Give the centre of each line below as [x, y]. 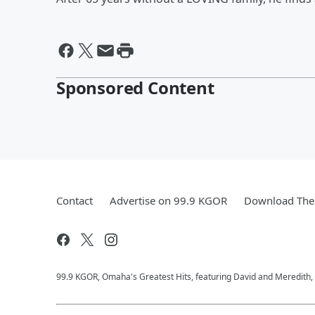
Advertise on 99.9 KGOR [168, 200]
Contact [75, 200]
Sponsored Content [135, 88]
